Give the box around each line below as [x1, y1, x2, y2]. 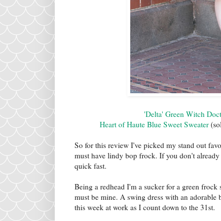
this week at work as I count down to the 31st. [74, 202, 215, 213]
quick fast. [74, 161, 107, 171]
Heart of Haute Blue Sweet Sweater [100, 119, 209, 130]
